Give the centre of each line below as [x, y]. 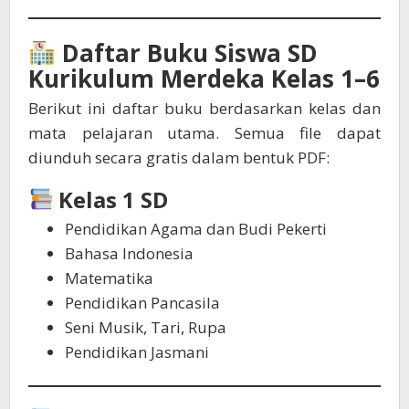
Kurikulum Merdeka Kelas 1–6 [204, 79]
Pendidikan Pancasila [142, 303]
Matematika [109, 278]
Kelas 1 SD [114, 199]
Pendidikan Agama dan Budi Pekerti [196, 229]
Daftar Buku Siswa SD [186, 53]
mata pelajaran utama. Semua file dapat [204, 133]
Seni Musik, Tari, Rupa [146, 327]
